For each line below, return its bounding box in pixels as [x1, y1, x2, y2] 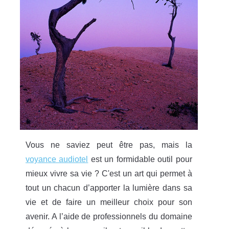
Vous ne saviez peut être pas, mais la [26, 141, 192, 149]
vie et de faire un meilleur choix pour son [26, 198, 192, 207]
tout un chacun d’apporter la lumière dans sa [26, 184, 192, 192]
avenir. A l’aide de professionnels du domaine [26, 212, 192, 221]
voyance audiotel [26, 155, 88, 164]
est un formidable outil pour [88, 155, 192, 164]
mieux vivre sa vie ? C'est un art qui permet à [26, 169, 192, 178]
